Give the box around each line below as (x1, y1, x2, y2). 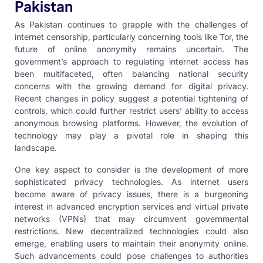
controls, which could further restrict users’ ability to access (15, 106, 248, 116)
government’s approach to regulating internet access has (15, 56, 248, 67)
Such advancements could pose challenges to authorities (15, 251, 248, 261)
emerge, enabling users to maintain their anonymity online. (15, 238, 248, 249)
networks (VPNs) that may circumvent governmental (15, 214, 248, 224)
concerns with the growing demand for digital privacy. (15, 81, 248, 92)
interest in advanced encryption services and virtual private (15, 201, 248, 212)
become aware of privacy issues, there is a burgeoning (15, 189, 248, 200)
